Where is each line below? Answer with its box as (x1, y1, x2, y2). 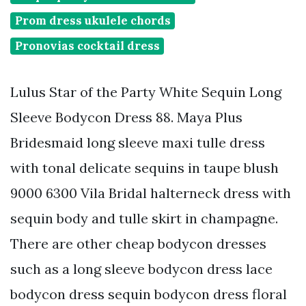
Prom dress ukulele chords (14, 13, 171, 29)
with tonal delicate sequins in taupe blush (10, 159, 279, 177)
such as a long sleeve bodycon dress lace (10, 260, 273, 278)
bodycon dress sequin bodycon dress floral (10, 286, 287, 303)
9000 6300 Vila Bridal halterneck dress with (10, 184, 291, 202)
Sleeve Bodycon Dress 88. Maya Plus (10, 109, 242, 126)
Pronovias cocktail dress (14, 38, 160, 54)
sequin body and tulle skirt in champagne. (10, 210, 278, 227)
